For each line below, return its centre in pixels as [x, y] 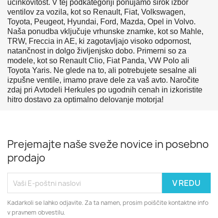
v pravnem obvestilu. [36, 212]
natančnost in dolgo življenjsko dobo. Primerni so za [97, 51]
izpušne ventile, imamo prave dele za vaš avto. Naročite [103, 80]
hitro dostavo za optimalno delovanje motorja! [85, 100]
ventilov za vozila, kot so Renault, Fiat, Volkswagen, [96, 12]
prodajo [26, 158]
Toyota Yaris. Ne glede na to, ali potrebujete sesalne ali [102, 70]
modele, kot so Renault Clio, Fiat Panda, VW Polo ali [98, 61]
